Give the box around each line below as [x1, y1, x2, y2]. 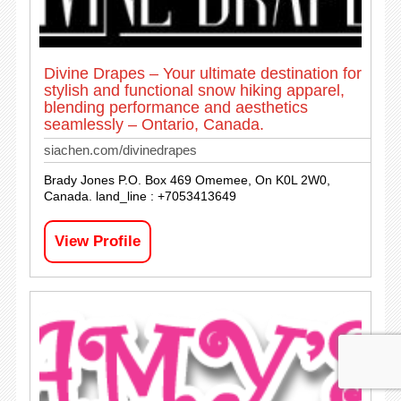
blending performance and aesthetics [43, 98, 308, 116]
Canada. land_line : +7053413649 [43, 188, 236, 203]
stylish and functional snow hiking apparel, [43, 81, 345, 99]
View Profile [54, 232, 141, 250]
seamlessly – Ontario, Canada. [43, 115, 264, 133]
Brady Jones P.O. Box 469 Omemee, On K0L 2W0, [43, 172, 330, 187]
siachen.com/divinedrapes [43, 141, 197, 158]
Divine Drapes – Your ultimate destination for [43, 64, 362, 82]
